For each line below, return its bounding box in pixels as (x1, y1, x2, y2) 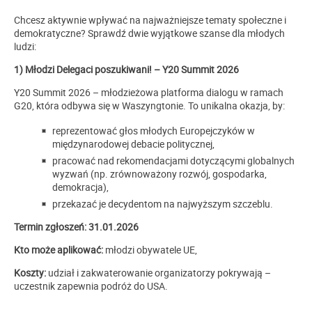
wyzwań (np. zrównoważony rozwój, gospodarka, (52, 166, 267, 180)
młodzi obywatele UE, (103, 242, 197, 256)
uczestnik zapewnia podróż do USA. (14, 279, 168, 292)
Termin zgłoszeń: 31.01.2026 (14, 219, 139, 233)
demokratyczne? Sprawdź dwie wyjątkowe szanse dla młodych (14, 26, 285, 40)
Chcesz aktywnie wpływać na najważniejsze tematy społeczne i (14, 13, 286, 26)
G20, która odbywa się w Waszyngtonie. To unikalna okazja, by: (14, 98, 285, 112)
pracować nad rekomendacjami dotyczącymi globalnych (52, 153, 295, 167)
